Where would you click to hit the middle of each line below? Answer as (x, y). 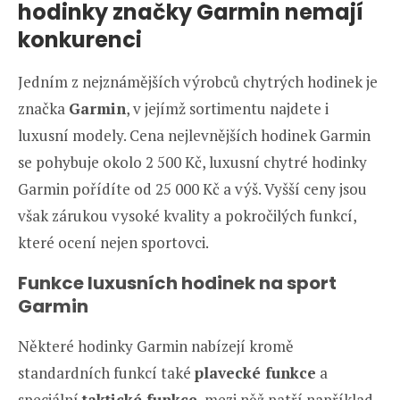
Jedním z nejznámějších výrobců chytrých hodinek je (198, 81)
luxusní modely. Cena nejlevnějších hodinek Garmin (194, 135)
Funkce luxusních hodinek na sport (177, 283)
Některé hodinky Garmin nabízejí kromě (156, 346)
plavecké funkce (255, 372)
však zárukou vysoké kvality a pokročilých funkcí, (187, 215)
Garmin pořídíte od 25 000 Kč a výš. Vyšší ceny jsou (192, 188)
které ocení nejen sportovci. (113, 242)
